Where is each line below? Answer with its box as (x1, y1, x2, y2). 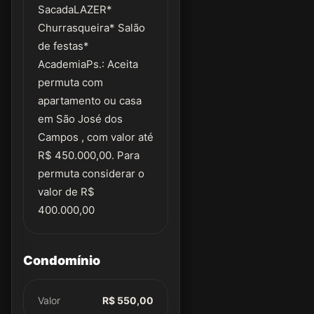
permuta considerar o (38, 167, 144, 180)
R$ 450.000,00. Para (38, 149, 139, 162)
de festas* (38, 39, 89, 53)
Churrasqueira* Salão (38, 21, 145, 34)
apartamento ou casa (38, 94, 142, 107)
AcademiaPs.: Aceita (38, 57, 138, 71)
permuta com (38, 76, 103, 89)
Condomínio (23, 253, 100, 268)
